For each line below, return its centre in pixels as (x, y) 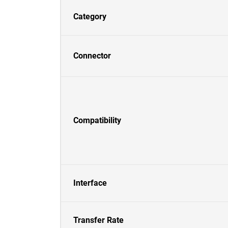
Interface (90, 183)
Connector (92, 56)
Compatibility (97, 120)
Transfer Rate (98, 220)
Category (90, 17)
